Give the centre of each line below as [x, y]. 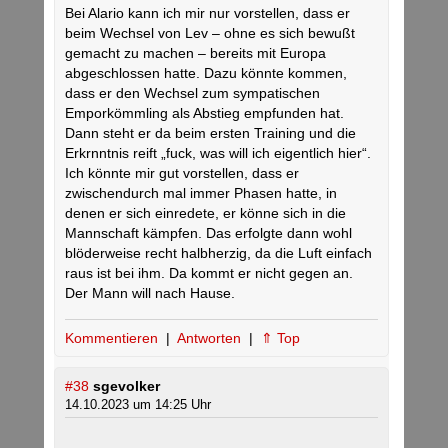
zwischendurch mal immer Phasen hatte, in [201, 193]
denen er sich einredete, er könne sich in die [205, 213]
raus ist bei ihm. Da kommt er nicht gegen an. [209, 273]
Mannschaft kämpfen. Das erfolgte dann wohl [208, 233]
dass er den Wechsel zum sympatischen [192, 93]
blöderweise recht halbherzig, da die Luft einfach [218, 253]
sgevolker [126, 386]
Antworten [211, 338]
